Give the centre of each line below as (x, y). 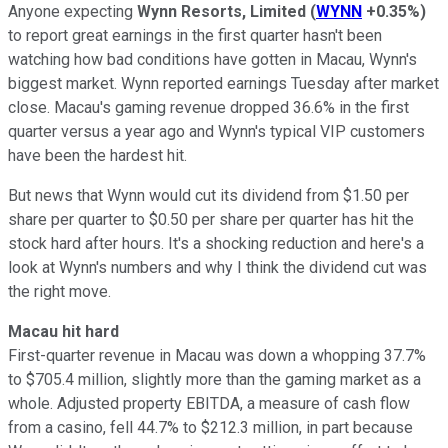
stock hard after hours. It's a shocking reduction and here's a (216, 243)
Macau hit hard (63, 331)
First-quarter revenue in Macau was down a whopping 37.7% (217, 355)
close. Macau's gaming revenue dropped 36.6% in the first (208, 107)
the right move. (63, 291)
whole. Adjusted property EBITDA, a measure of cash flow (209, 403)
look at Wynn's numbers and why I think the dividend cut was (217, 267)
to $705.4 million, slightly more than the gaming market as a (214, 379)
